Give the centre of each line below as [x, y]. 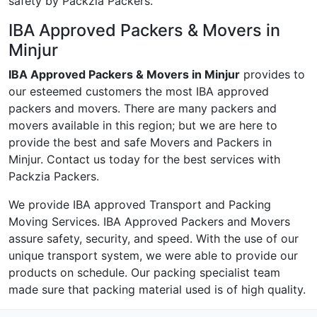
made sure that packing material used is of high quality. [157, 290]
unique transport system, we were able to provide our [153, 256]
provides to [272, 75]
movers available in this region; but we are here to [143, 126]
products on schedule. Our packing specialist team [144, 273]
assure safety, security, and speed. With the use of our [154, 239]
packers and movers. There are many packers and [143, 109]
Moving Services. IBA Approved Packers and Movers [149, 222]
